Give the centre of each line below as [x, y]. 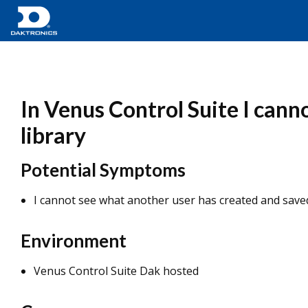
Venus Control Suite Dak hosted [116, 271]
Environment [74, 241]
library [53, 135]
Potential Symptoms [103, 170]
